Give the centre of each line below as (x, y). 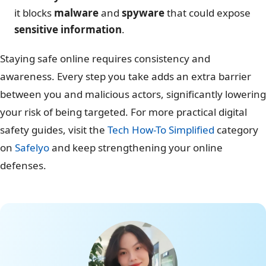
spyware (143, 13)
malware (76, 13)
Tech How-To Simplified (161, 130)
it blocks (34, 13)
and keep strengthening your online (136, 148)
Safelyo (32, 148)
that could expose (208, 13)
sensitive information (68, 30)
